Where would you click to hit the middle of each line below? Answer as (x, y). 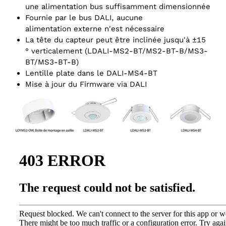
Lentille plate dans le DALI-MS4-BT (91, 73)
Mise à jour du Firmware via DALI (86, 84)
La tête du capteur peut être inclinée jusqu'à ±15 (116, 40)
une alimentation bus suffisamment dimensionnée (118, 7)
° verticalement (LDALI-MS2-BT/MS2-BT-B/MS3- (117, 51)
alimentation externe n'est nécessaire (95, 29)
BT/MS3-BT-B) (52, 62)
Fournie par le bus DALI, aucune (84, 18)
